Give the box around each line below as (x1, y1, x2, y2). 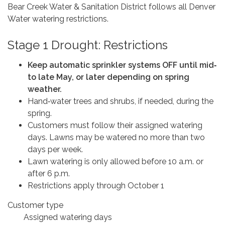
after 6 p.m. (28, 169, 72, 179)
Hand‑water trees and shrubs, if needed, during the (28, 96, 213, 106)
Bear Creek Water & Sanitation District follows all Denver (8, 2, 215, 12)
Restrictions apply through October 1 (28, 181, 164, 191)
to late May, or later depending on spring (28, 72, 189, 82)
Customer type (8, 200, 214, 210)
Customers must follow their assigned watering (28, 121, 202, 131)
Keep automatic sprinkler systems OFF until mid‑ (28, 60, 216, 70)
